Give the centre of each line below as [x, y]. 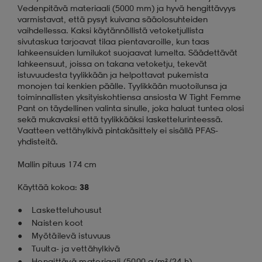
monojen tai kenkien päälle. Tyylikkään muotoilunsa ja [122, 85]
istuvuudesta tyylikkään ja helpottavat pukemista [113, 74]
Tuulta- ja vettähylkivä [76, 248]
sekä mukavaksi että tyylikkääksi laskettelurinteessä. [120, 119]
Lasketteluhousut [67, 209]
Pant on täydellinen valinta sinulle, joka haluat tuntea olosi [131, 108]
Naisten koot [58, 222]
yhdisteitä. [38, 141]
